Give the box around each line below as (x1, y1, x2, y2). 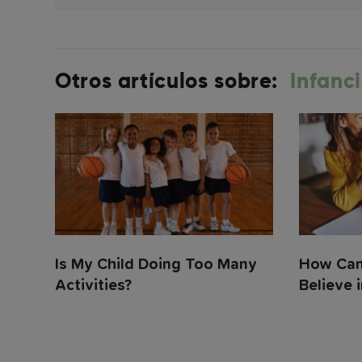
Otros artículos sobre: (55, 66, 291, 95)
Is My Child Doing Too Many (55, 257, 257, 273)
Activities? (55, 278, 132, 294)
